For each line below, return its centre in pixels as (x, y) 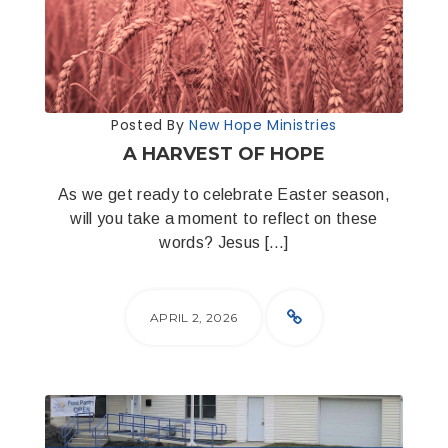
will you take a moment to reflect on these (224, 218)
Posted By (150, 125)
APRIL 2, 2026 (194, 317)
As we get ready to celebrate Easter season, (224, 194)
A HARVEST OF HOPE (224, 154)
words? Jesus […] (224, 242)
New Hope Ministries (262, 125)
